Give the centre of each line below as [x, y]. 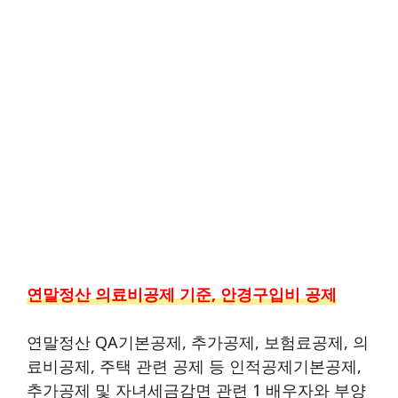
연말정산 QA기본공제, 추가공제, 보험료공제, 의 [198, 342]
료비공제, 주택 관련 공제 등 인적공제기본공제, [194, 366]
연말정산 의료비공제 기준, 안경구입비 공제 [182, 294]
